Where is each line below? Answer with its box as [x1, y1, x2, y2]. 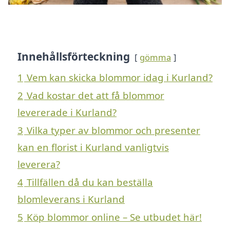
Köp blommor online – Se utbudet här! [27, 210, 202, 224]
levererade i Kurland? [17, 106, 117, 119]
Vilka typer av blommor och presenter [27, 124, 200, 137]
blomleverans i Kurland [17, 193, 125, 206]
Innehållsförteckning [17, 49, 130, 64]
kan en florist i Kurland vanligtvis [17, 141, 169, 154]
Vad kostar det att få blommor [27, 89, 164, 102]
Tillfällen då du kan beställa [27, 176, 153, 189]
